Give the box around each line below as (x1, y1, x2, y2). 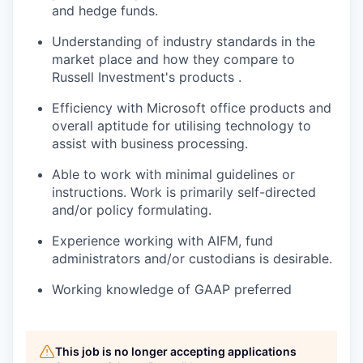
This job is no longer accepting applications (55, 344, 297, 359)
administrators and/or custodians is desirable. (52, 250, 332, 267)
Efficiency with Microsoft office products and (52, 100, 331, 117)
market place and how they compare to (52, 51, 295, 68)
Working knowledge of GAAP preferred (52, 281, 292, 298)
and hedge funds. (52, 2, 158, 19)
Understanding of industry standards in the (52, 33, 315, 50)
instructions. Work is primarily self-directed (52, 184, 316, 201)
